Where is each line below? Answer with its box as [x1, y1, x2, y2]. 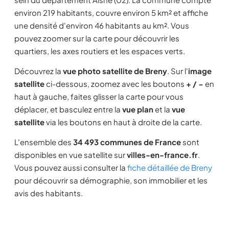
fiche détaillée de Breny [127, 163, 212, 172]
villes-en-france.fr [127, 150, 198, 159]
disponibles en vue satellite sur [14, 150, 127, 159]
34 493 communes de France [73, 137, 181, 147]
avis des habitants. [14, 188, 83, 198]
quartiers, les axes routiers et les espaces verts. [14, 46, 185, 56]
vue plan [122, 104, 153, 114]
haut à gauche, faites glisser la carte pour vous [14, 91, 184, 101]
